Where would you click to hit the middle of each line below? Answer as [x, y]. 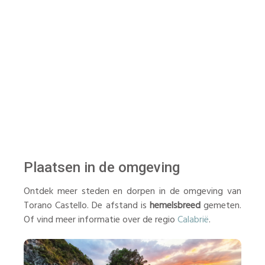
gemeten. [221, 206]
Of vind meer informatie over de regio [101, 220]
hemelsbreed [175, 206]
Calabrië [193, 220]
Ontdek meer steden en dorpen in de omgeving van [132, 192]
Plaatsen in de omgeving [102, 167]
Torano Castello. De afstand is [87, 206]
